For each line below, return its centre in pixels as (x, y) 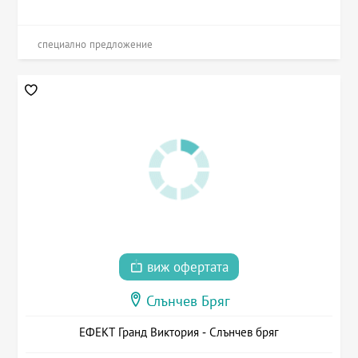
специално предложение (95, 45)
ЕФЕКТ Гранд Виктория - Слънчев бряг (179, 332)
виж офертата (186, 267)
